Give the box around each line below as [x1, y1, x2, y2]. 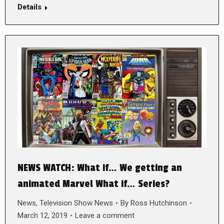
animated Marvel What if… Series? [17, 177, 169, 190]
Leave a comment [75, 210, 134, 220]
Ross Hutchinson [130, 198, 187, 207]
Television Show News [39, 198, 113, 207]
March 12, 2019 [17, 210, 67, 220]
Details [17, 2, 41, 11]
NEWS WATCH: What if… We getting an [17, 161, 182, 174]
